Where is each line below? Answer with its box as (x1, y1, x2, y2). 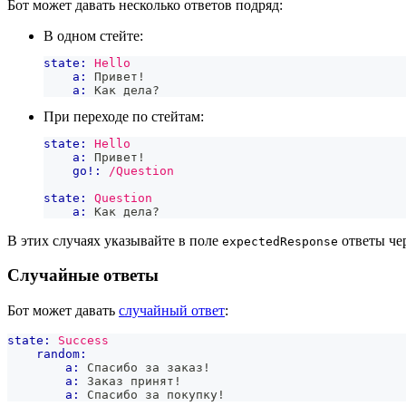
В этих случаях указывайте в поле (7, 232, 222, 248)
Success (58, 333, 109, 347)
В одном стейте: (43, 27, 143, 43)
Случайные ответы (7, 266, 159, 285)
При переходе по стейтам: (43, 108, 204, 124)
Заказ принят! (80, 373, 181, 388)
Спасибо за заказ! (80, 360, 210, 374)
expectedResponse (222, 234, 338, 248)
